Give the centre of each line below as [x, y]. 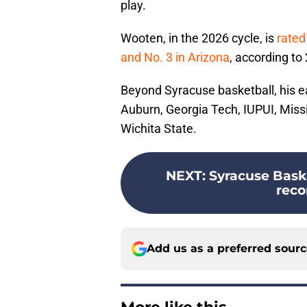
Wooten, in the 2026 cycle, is [199, 38]
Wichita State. [159, 129]
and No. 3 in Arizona [175, 58]
